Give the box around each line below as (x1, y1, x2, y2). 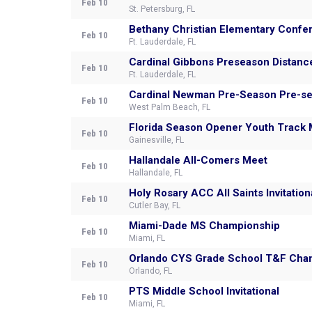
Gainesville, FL (129, 135, 184, 145)
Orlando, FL (129, 266, 172, 276)
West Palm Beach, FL (129, 102, 210, 112)
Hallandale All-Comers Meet (129, 154, 267, 166)
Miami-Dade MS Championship (129, 219, 280, 232)
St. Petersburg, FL (129, 4, 195, 14)
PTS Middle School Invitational (129, 285, 279, 297)
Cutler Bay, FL (129, 201, 180, 210)
